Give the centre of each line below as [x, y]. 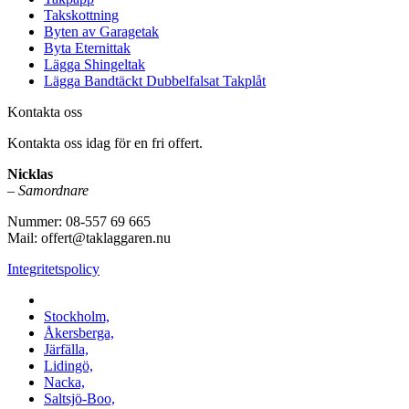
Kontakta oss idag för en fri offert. [105, 143]
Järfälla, [66, 350]
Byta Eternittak [87, 48]
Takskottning [81, 16]
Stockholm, [77, 317]
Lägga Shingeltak [94, 65]
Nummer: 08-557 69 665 [79, 222]
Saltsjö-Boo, [79, 399]
